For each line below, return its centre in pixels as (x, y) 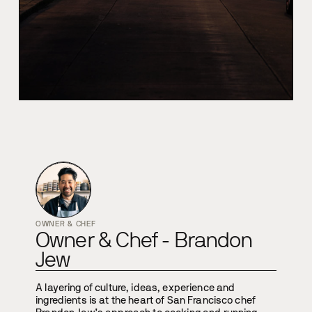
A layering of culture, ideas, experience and (135, 288)
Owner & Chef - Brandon (144, 241)
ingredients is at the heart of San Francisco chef (146, 301)
